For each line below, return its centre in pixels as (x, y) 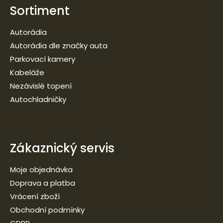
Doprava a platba (43, 183)
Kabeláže (27, 73)
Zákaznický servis (62, 148)
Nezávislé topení (41, 86)
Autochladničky (38, 100)
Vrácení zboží (35, 197)
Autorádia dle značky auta (59, 46)
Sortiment (40, 11)
